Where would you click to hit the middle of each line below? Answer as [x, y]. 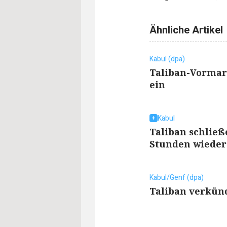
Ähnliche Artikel [186, 30]
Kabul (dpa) [167, 59]
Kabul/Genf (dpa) [177, 177]
